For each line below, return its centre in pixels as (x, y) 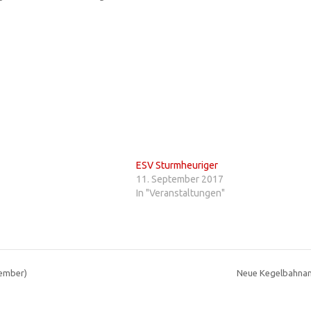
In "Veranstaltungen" (180, 193)
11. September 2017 (179, 179)
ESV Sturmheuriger (177, 166)
